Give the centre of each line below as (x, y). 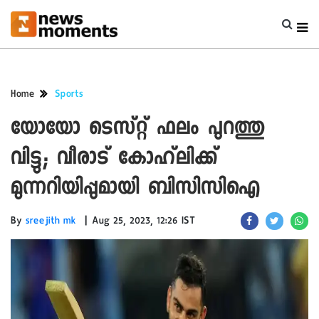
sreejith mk (51, 222)
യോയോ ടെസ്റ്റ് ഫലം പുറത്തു (138, 130)
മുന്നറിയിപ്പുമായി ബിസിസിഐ (135, 190)
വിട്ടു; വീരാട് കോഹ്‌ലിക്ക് (114, 160)
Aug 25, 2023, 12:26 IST (143, 222)
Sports (69, 95)
